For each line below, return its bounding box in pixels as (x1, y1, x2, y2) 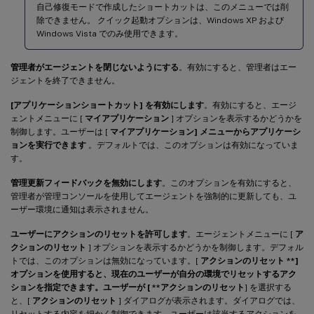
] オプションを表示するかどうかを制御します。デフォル (86, 242, 303, 252)
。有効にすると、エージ (204, 100, 296, 110)
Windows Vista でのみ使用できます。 (36, 28, 183, 39)
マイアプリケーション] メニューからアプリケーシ (110, 126, 301, 137)
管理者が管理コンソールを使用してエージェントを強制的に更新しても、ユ (11, 191, 296, 201)
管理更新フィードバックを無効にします (11, 177, 162, 188)
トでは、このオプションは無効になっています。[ (11, 255, 200, 266)
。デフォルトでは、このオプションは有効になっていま (86, 139, 299, 150)
